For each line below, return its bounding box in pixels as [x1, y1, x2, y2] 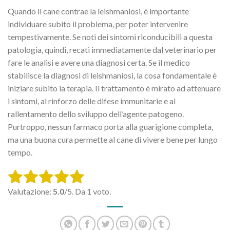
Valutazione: [8, 186, 53, 197]
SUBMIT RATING [17, 215, 83, 225]
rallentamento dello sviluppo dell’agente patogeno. [8, 109, 184, 119]
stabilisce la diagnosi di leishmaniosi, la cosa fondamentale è [8, 70, 217, 81]
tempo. [8, 147, 32, 158]
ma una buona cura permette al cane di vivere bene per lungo [8, 135, 218, 145]
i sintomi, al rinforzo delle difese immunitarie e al [8, 96, 176, 106]
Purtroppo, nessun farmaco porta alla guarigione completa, [8, 122, 213, 132]
